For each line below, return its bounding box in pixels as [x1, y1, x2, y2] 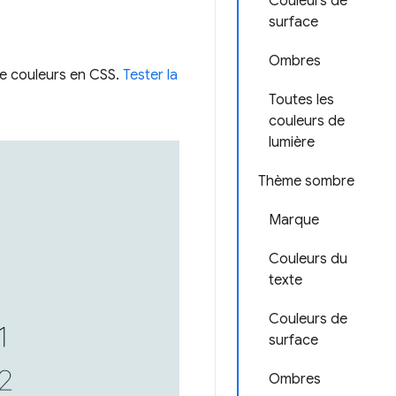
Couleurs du [269, 250, 347, 268]
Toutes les [269, 91, 334, 109]
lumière [269, 133, 315, 151]
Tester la [123, 66, 178, 84]
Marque [269, 211, 319, 229]
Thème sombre [258, 172, 354, 190]
